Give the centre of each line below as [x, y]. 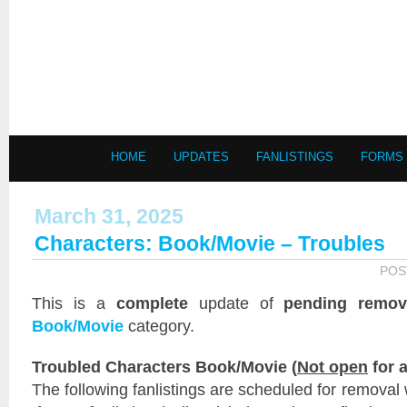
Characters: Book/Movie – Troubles [210, 243]
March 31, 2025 [109, 216]
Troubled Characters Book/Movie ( [164, 367]
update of [236, 303]
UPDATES [201, 157]
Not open [333, 367]
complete [152, 303]
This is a [74, 303]
